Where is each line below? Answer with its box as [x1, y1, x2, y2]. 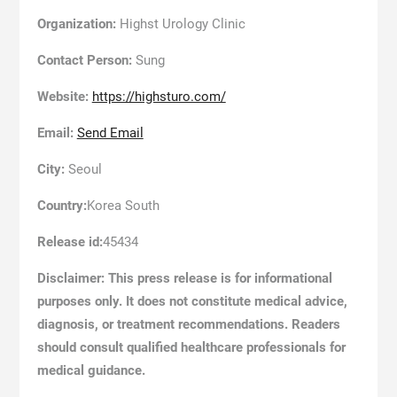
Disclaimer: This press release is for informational [36, 270, 332, 287]
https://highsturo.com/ [91, 89, 226, 105]
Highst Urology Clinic [115, 16, 245, 33]
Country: [36, 198, 87, 214]
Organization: [36, 16, 116, 33]
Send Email [76, 125, 144, 142]
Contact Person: [36, 52, 132, 69]
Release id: [36, 234, 103, 251]
